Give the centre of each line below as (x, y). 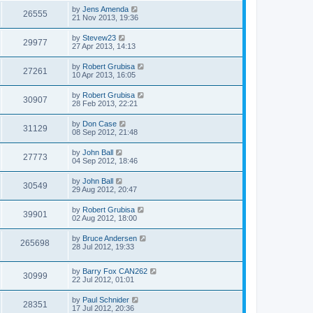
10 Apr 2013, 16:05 (104, 75)
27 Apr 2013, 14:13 (104, 46)
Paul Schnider (106, 299)
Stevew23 (99, 38)
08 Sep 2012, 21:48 (105, 132)
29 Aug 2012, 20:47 (104, 190)
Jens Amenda (105, 9)
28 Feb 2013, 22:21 (105, 104)
